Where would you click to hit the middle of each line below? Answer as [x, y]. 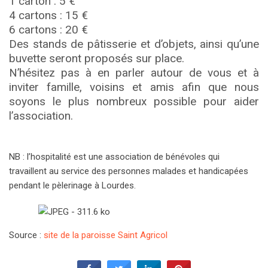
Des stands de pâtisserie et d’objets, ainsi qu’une [134, 44]
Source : [26, 235]
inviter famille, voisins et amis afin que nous [134, 87]
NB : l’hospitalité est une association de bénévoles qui [114, 157]
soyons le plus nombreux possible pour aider [134, 102]
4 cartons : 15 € [48, 16]
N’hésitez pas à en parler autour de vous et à [134, 73]
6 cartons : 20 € [48, 30]
